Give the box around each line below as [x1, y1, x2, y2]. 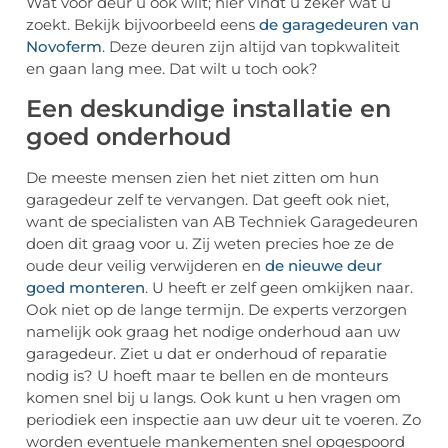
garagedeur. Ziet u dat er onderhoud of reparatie [26, 343, 387, 363]
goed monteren [26, 277, 145, 297]
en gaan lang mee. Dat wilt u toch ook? [26, 59, 318, 79]
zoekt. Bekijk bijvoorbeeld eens [26, 15, 259, 35]
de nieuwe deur [265, 255, 382, 275]
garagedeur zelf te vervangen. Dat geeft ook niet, [26, 189, 389, 209]
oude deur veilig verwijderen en [26, 255, 265, 275]
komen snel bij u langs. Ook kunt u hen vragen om [26, 387, 401, 407]
